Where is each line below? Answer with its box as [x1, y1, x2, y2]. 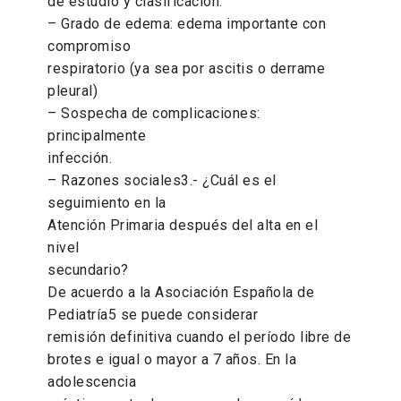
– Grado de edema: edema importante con [47, 15, 327, 33]
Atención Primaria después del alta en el [47, 217, 319, 235]
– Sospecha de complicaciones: [47, 105, 260, 123]
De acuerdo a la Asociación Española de [47, 284, 315, 302]
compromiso [47, 38, 132, 55]
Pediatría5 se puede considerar [47, 306, 259, 324]
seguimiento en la [47, 194, 166, 212]
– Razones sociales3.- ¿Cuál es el [47, 172, 277, 190]
